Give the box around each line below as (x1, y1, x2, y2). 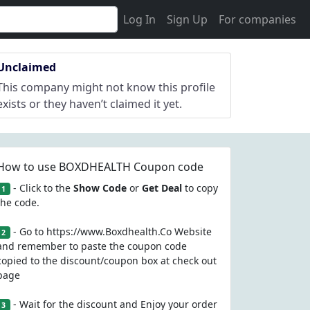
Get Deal (141, 181, 182, 194)
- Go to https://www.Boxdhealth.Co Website (10, 225, 212, 238)
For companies (219, 12, 296, 27)
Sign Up (167, 12, 208, 27)
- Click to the (10, 181, 73, 194)
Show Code (73, 181, 127, 194)
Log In (123, 12, 156, 27)
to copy (181, 181, 218, 194)
